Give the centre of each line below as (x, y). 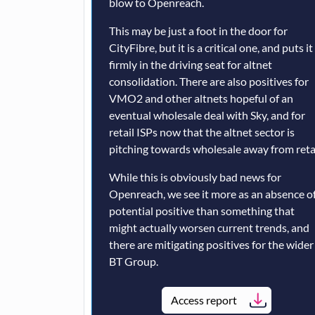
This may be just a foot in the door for (198, 31)
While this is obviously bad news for (195, 177)
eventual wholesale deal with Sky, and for (207, 115)
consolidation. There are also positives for (209, 82)
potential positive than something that (202, 211)
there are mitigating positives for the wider (211, 245)
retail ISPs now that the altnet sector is (202, 132)
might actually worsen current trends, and (209, 228)
